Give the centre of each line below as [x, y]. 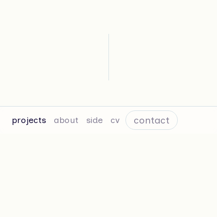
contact [152, 120]
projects [29, 120]
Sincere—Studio [108, 196]
